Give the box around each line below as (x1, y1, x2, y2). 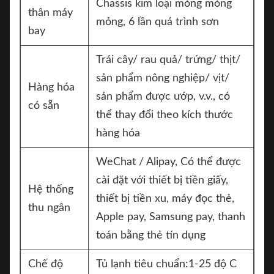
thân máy (28, 7, 73, 18)
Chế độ (28, 259, 63, 270)
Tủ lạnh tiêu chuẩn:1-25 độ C (96, 259, 237, 270)
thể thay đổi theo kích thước (96, 109, 233, 120)
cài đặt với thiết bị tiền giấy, (96, 175, 228, 186)
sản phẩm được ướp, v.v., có (96, 91, 230, 102)
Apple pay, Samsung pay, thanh (96, 212, 245, 223)
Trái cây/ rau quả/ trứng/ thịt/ (96, 54, 240, 65)
